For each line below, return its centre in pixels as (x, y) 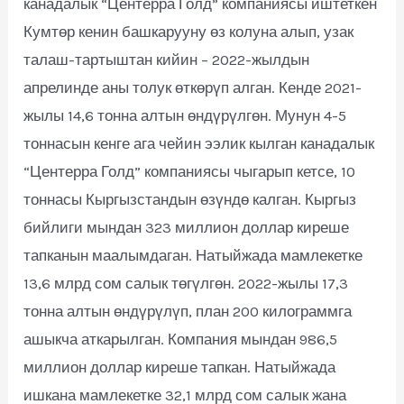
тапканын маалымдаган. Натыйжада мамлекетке (193, 255)
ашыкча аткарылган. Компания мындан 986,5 (181, 339)
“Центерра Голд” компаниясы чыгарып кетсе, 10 (190, 171)
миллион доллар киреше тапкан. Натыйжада (180, 367)
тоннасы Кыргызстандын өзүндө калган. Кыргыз (190, 199)
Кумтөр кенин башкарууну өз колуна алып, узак (189, 31)
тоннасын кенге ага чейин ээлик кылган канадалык (199, 143)
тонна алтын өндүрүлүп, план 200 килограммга (188, 311)
